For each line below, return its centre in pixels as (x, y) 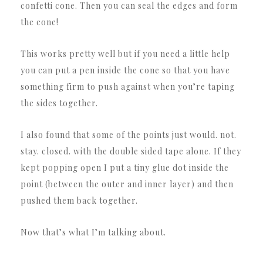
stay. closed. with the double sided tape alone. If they (131, 151)
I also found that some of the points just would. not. (129, 135)
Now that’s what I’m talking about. (93, 232)
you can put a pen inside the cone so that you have (125, 70)
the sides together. (59, 103)
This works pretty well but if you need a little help (125, 54)
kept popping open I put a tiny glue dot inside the (125, 168)
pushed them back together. (79, 201)
